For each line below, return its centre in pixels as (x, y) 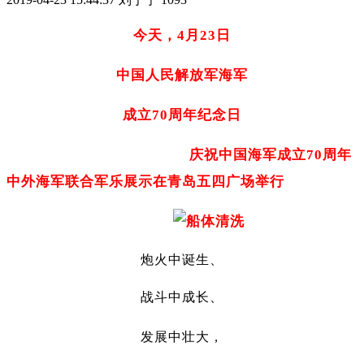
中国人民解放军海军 (182, 75)
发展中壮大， (182, 336)
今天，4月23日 (182, 35)
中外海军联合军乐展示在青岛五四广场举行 (145, 181)
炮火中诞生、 (182, 259)
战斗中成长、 (182, 297)
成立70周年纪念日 (182, 115)
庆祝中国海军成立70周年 (271, 154)
